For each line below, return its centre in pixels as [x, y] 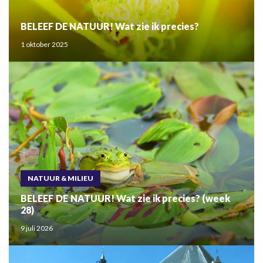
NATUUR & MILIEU [60, 178]
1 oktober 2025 [44, 44]
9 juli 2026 [37, 228]
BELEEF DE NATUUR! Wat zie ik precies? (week [125, 198]
